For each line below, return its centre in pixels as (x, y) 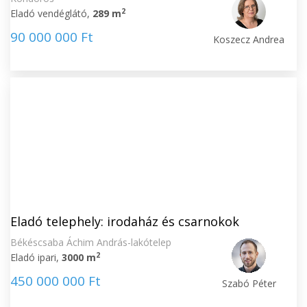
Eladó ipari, (36, 257)
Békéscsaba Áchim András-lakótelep (91, 242)
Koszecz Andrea (249, 39)
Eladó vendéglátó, (51, 13)
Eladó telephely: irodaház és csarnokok (125, 221)
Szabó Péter (249, 283)
